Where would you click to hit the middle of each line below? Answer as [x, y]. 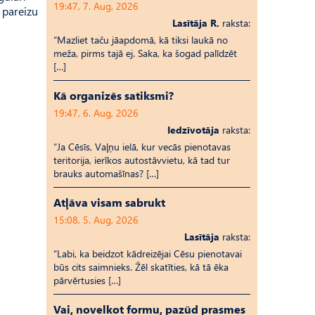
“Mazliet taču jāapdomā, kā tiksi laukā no [141, 40]
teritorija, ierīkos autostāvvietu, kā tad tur [142, 160]
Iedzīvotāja [193, 130]
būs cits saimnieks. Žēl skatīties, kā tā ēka [141, 267]
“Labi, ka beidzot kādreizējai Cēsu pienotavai [148, 253]
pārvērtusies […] [87, 280]
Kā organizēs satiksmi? [114, 95]
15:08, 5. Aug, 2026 [96, 220]
